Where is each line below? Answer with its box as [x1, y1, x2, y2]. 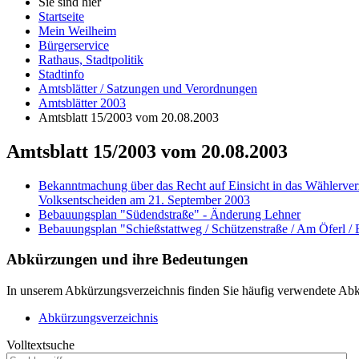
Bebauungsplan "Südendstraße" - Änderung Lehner [38, 207, 301, 221]
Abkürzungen [6, 251, 98, 268]
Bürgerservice [38, 38, 109, 52]
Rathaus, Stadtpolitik [38, 52, 143, 67]
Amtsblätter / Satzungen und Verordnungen [38, 81, 257, 95]
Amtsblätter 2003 [38, 95, 126, 110]
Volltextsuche [6, 338, 75, 353]
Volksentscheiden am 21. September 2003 [38, 192, 250, 207]
